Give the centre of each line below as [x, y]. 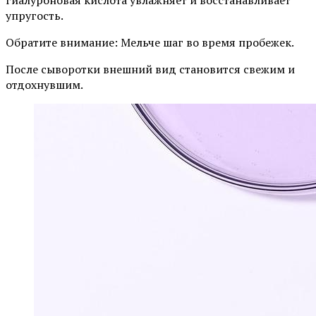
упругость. [35, 15]
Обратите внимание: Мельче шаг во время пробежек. [150, 42]
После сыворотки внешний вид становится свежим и [150, 69]
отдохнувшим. [44, 84]
